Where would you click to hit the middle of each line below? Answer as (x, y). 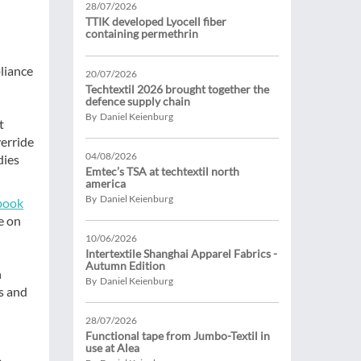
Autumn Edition (125, 266)
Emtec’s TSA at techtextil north (162, 171)
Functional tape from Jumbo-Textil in (178, 336)
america (106, 183)
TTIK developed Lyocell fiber (156, 21)
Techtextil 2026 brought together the (177, 89)
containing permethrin (142, 33)
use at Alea (112, 348)
